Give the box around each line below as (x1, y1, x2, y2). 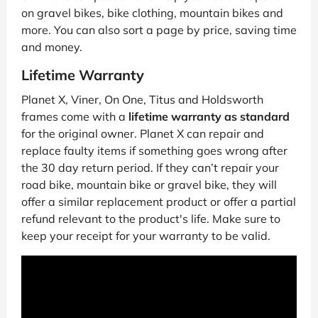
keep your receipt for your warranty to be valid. (21, 229, 270, 243)
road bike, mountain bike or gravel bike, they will (21, 177, 277, 192)
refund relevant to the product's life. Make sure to (21, 212, 280, 226)
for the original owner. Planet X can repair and (21, 126, 264, 141)
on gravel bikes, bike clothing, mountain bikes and (21, 6, 283, 20)
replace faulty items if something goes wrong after (21, 143, 287, 158)
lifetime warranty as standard (128, 109, 290, 124)
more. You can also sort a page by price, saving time (21, 23, 297, 37)
